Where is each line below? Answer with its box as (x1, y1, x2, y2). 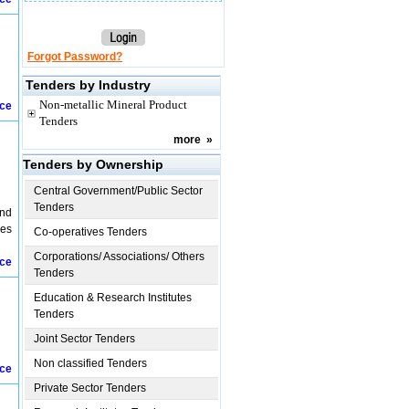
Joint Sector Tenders (34, 332, 135, 345)
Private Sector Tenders (34, 382, 146, 394)
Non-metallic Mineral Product (39, 98, 187, 111)
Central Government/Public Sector (34, 184, 203, 197)
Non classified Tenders (34, 357, 147, 370)
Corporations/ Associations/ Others (34, 250, 204, 263)
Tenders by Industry (26, 78, 151, 92)
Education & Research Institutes (34, 291, 192, 304)
